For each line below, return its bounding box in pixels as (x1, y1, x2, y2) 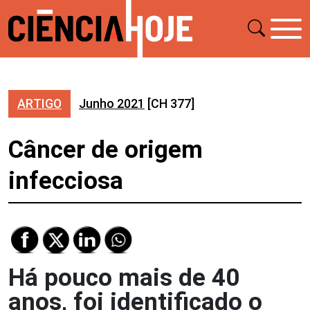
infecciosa (8, 166, 123, 195)
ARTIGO (17, 95, 62, 111)
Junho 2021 (79, 95, 145, 111)
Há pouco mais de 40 (8, 263, 239, 292)
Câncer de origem (8, 135, 203, 164)
